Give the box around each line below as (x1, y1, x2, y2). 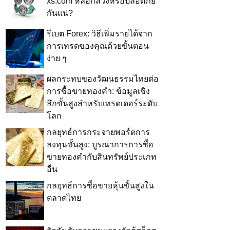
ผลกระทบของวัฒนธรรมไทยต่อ (47, 74, 159, 84)
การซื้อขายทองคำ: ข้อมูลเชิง (47, 87, 150, 96)
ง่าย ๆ (47, 54, 67, 63)
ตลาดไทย (47, 194, 81, 203)
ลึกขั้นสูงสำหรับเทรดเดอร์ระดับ (47, 99, 158, 108)
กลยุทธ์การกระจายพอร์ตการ (47, 128, 150, 137)
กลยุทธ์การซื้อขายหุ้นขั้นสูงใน (47, 181, 154, 190)
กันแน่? (47, 9, 73, 18)
